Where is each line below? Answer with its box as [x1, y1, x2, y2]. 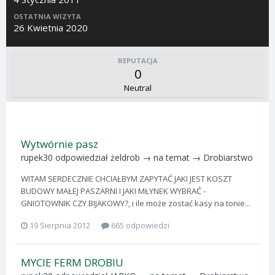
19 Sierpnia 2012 [29, 219, 90, 231]
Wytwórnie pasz [21, 137, 98, 151]
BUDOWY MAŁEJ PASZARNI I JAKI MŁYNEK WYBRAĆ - [21, 185, 206, 196]
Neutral [123, 82, 152, 93]
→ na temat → [140, 152, 203, 163]
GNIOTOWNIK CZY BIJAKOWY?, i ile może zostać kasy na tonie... [21, 198, 250, 209]
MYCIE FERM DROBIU [21, 255, 123, 269]
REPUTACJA [117, 56, 158, 65]
